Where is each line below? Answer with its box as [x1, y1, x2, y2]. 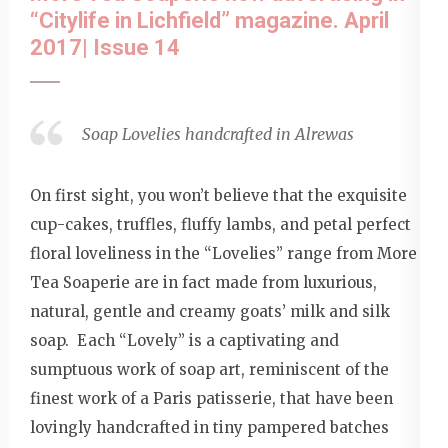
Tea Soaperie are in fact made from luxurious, [30, 272, 377, 292]
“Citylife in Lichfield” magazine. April [30, 8, 389, 34]
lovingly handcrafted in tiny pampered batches [30, 417, 389, 437]
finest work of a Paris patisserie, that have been [30, 388, 393, 408]
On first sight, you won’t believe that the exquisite [30, 185, 407, 205]
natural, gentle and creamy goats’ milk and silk [30, 301, 390, 321]
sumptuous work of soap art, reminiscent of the [30, 359, 389, 379]
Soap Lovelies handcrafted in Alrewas [82, 123, 354, 144]
